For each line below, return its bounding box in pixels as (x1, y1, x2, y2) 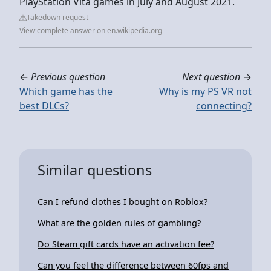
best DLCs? (19, 99, 69, 113)
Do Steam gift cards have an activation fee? (38, 238, 214, 250)
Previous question (31, 70, 105, 83)
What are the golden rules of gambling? (38, 217, 201, 229)
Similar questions (38, 160, 152, 180)
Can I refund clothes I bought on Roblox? (38, 195, 207, 207)
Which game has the (19, 84, 113, 98)
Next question (182, 70, 240, 83)
